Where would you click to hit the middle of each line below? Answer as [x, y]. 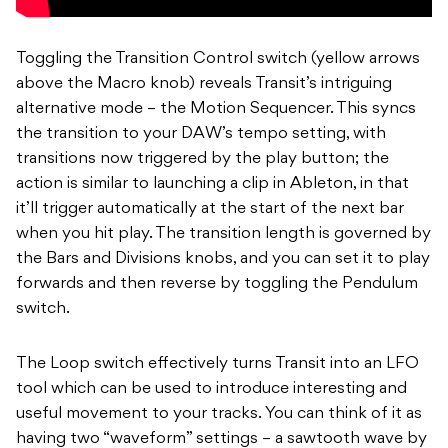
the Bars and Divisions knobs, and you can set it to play [223, 259]
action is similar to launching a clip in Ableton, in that [212, 184]
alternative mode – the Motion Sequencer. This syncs [216, 109]
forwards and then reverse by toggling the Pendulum [217, 284]
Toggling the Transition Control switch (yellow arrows [218, 59]
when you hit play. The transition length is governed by [223, 234]
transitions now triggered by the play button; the [202, 159]
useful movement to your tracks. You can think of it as [219, 414]
